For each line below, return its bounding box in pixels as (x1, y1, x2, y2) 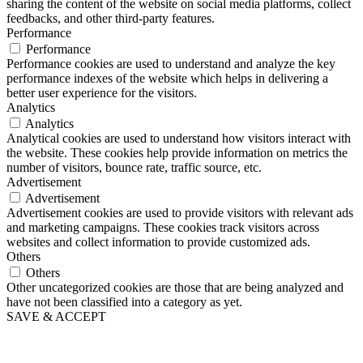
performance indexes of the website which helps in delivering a (6, 71, 328, 86)
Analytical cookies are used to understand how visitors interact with (6, 131, 351, 146)
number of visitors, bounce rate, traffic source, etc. (6, 160, 262, 175)
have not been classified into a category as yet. (6, 295, 242, 310)
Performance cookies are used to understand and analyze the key (6, 57, 335, 71)
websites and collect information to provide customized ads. (6, 235, 310, 250)
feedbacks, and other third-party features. (6, 11, 215, 26)
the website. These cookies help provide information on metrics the (6, 146, 348, 160)
